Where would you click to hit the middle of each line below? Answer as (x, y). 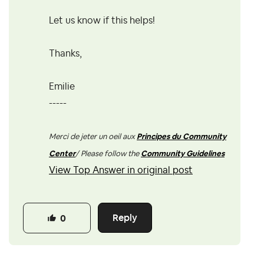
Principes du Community (181, 137)
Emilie (63, 87)
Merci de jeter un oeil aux (93, 137)
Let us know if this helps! (102, 21)
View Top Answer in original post (121, 171)
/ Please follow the (108, 154)
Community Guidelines (183, 154)
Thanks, (65, 54)
